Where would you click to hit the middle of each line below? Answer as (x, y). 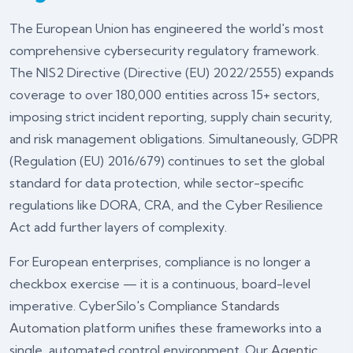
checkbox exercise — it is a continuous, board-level (160, 284)
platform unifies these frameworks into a (201, 328)
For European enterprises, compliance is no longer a (160, 262)
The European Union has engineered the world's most (167, 28)
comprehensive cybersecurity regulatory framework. (164, 50)
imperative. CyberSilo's (79, 306)
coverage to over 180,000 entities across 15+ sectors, (165, 95)
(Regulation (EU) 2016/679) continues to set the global (167, 161)
